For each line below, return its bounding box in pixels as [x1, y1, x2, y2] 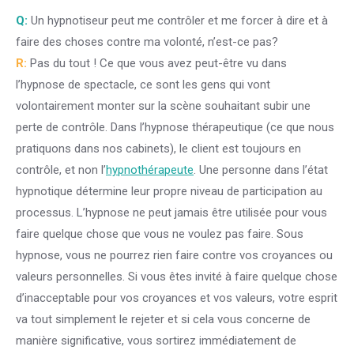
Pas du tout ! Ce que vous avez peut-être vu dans [27, 56, 287, 70]
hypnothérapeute [106, 163, 194, 177]
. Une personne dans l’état [194, 163, 328, 177]
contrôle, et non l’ [16, 163, 106, 177]
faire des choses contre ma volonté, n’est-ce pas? [16, 35, 278, 49]
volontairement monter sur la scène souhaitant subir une [16, 99, 311, 113]
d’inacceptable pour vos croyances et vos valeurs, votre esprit [16, 291, 337, 305]
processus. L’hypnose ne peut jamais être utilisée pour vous [16, 205, 327, 220]
